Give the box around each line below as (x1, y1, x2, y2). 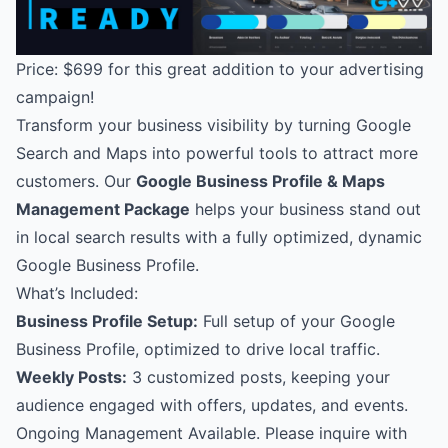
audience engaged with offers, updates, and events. (16, 395, 408, 416)
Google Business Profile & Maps (136, 171, 385, 192)
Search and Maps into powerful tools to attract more (16, 143, 418, 164)
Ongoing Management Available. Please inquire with (16, 423, 407, 444)
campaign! (16, 87, 94, 108)
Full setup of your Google (198, 311, 395, 332)
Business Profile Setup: (16, 311, 198, 332)
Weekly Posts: (16, 367, 127, 388)
